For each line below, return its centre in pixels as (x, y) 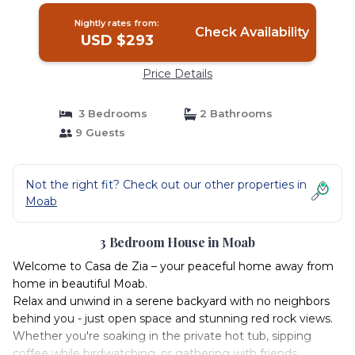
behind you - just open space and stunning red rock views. (173, 319)
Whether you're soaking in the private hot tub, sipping (162, 336)
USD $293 (117, 40)
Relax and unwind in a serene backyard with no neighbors (171, 301)
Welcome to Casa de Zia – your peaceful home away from (173, 266)
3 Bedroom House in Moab (177, 242)
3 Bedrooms (109, 113)
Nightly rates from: (117, 23)
